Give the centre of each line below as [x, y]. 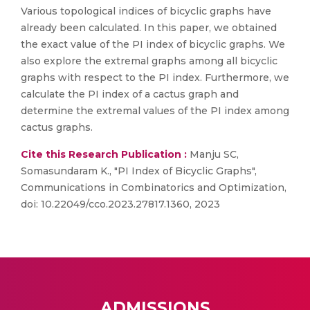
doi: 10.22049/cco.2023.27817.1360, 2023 [120, 204]
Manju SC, [213, 154]
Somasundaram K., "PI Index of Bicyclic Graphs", [139, 171]
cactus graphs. [57, 127]
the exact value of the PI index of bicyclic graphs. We [153, 44]
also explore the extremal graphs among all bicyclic [149, 61]
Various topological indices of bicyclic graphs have [146, 11]
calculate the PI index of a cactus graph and [130, 94]
